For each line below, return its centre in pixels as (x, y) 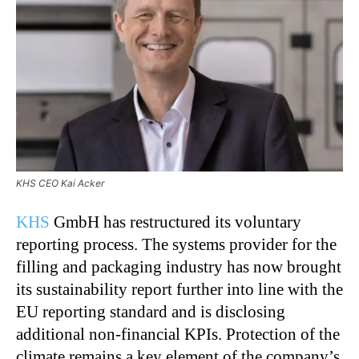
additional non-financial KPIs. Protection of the (178, 334)
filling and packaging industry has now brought (179, 266)
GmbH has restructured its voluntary (175, 222)
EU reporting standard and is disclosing (151, 311)
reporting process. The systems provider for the (176, 244)
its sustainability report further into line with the (179, 289)
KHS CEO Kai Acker (60, 183)
